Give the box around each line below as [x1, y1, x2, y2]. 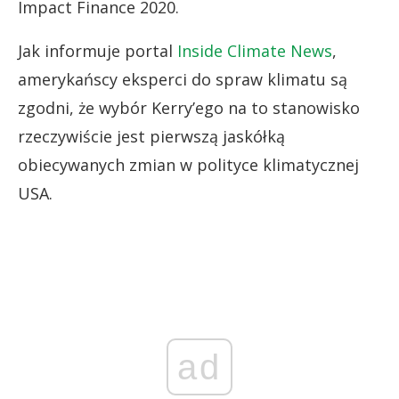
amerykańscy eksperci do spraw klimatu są [18, 68, 347, 90]
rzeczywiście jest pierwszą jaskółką [18, 125, 285, 147]
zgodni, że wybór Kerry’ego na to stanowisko [18, 96, 360, 118]
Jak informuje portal [18, 39, 177, 61]
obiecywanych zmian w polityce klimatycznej [18, 153, 359, 175]
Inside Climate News [177, 39, 332, 61]
